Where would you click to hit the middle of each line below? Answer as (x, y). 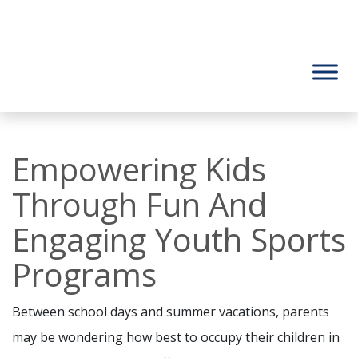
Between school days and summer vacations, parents (171, 312)
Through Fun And (139, 204)
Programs (84, 274)
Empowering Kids (139, 169)
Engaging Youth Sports (179, 239)
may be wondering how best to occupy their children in (176, 337)
